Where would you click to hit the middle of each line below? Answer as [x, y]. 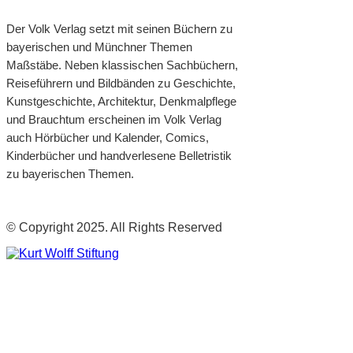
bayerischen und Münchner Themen [99, 47]
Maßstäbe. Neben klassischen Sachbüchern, [122, 65]
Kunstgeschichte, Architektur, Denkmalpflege [121, 102]
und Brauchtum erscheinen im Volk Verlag [114, 120]
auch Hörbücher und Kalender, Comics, [108, 138]
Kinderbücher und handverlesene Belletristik [119, 156]
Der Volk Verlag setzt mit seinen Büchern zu [119, 29]
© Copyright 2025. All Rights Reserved [114, 228]
